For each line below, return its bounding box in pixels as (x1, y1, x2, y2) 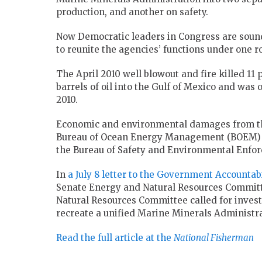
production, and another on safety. (56, 6, 208, 18)
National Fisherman (174, 232, 254, 244)
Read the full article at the (56, 232, 174, 244)
